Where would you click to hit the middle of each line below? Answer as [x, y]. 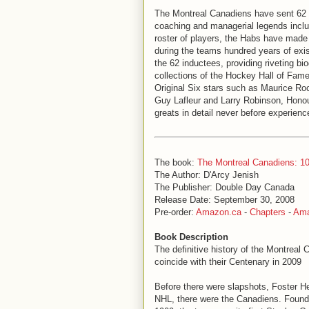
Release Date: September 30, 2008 [225, 200]
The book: [176, 162]
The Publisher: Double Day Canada [225, 187]
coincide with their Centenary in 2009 [228, 262]
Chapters [268, 212]
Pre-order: [175, 212]
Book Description [191, 237]
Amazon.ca [219, 212]
